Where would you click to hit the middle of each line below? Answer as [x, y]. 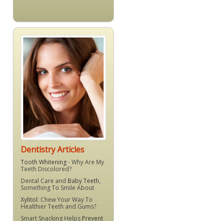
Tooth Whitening [44, 162]
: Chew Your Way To [65, 200]
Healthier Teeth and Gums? [58, 207]
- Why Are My [85, 162]
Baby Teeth [83, 181]
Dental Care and [44, 181]
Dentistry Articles [53, 150]
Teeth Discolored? [46, 169]
